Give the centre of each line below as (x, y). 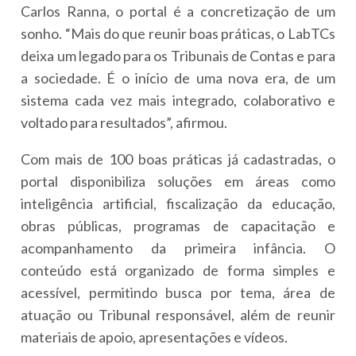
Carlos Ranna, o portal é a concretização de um (178, 11)
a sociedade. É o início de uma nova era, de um (178, 77)
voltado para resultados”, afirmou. (124, 122)
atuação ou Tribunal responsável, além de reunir (178, 314)
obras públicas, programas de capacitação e (178, 225)
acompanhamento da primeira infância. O (178, 248)
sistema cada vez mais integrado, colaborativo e (178, 100)
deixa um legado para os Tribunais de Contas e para (178, 55)
